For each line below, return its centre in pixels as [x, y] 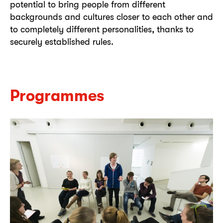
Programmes [57, 95]
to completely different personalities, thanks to [102, 29]
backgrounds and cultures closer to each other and [111, 17]
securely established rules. [62, 42]
